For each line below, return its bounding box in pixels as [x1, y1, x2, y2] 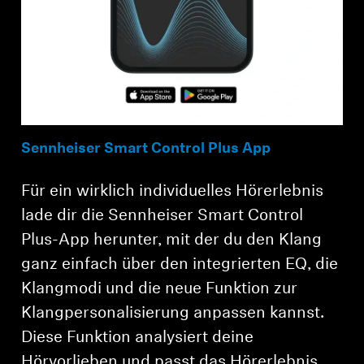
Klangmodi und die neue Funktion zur [21, 281, 298, 298]
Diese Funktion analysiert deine [21, 330, 254, 347]
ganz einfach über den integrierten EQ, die [21, 257, 339, 274]
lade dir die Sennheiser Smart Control [21, 208, 304, 225]
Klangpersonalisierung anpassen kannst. [21, 305, 325, 323]
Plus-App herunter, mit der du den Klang [21, 232, 323, 249]
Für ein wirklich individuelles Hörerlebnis [21, 184, 324, 201]
